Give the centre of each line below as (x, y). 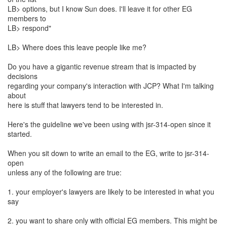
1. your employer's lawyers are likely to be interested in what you (111, 192)
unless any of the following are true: (65, 172)
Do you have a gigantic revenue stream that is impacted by (102, 66)
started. (20, 134)
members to (27, 18)
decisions (23, 76)
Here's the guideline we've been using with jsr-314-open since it (109, 124)
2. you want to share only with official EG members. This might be (112, 220)
